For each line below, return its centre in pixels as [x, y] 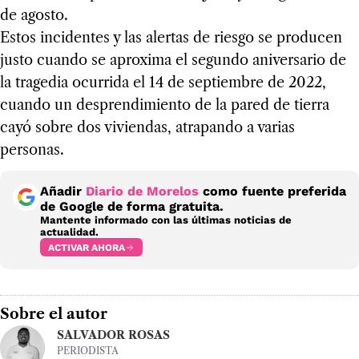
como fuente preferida [272, 192]
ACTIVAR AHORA [87, 247]
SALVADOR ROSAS [113, 335]
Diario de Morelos [142, 192]
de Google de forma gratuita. [132, 207]
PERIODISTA [88, 351]
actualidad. [69, 232]
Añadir [63, 192]
